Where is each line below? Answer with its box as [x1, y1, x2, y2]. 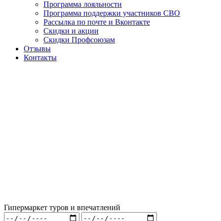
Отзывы [24, 44, 51, 53]
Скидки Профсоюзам [43, 36, 115, 44]
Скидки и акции [43, 27, 99, 35]
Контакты [24, 53, 57, 62]
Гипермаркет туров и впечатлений [4, 203, 120, 212]
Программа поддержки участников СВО [43, 9, 180, 17]
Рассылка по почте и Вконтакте [43, 18, 150, 26]
